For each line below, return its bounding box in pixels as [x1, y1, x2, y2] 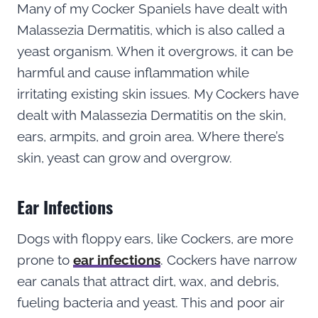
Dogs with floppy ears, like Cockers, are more [17, 230, 293, 246]
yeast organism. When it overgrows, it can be [17, 43, 293, 59]
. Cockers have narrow [160, 251, 296, 268]
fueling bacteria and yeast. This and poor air [17, 294, 285, 310]
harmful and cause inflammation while [17, 64, 249, 80]
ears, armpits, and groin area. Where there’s [17, 128, 284, 144]
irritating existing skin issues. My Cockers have [17, 85, 299, 102]
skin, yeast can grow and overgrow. [17, 149, 232, 165]
